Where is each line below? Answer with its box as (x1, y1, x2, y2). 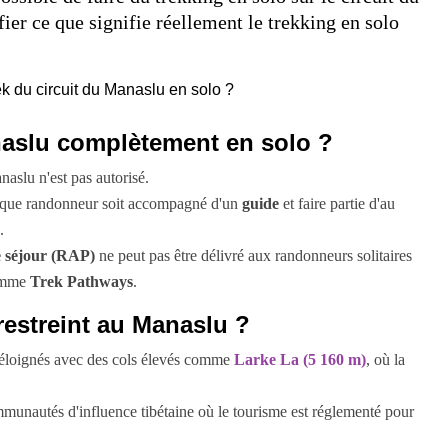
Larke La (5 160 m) (234, 350, 366, 368)
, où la (366, 350, 405, 368)
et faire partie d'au (279, 194, 395, 212)
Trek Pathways (30, 272, 133, 290)
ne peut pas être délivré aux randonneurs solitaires (95, 246, 412, 264)
